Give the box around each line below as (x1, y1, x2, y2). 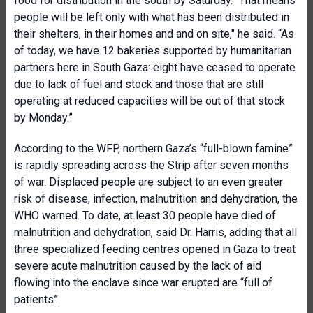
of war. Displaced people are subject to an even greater (14, 175, 283, 189)
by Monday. (14, 111, 68, 124)
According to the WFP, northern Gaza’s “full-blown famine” (14, 142, 293, 155)
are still (227, 78, 263, 91)
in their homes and (84, 27, 173, 41)
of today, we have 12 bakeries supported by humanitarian (14, 44, 291, 57)
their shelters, (14, 27, 84, 41)
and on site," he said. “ (176, 27, 281, 41)
